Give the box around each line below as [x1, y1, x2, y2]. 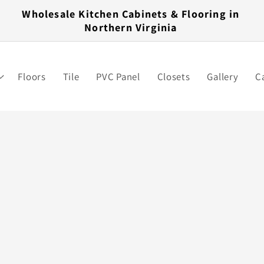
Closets [157, 70, 190, 83]
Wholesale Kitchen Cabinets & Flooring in [22, 7, 240, 21]
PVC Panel [96, 70, 140, 83]
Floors [18, 70, 46, 83]
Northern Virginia [84, 21, 177, 34]
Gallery [207, 70, 239, 83]
